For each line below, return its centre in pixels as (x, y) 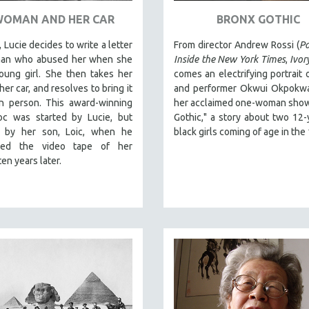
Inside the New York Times (230, 59)
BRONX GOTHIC (258, 19)
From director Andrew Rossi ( (237, 44)
